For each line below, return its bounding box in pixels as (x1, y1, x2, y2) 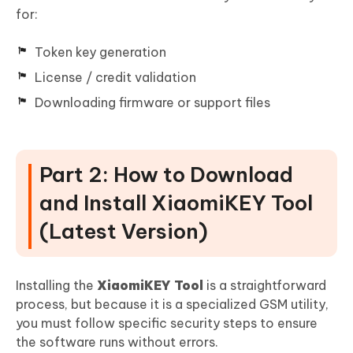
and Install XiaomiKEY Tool (39, 189, 313, 216)
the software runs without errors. (16, 333, 218, 350)
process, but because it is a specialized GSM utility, (16, 295, 329, 312)
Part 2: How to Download (39, 161, 293, 188)
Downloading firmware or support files (35, 94, 270, 110)
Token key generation (35, 43, 166, 60)
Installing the (16, 277, 97, 293)
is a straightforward (203, 277, 326, 293)
